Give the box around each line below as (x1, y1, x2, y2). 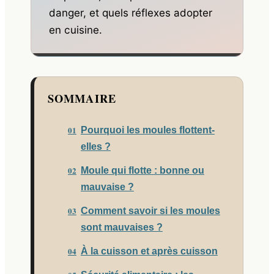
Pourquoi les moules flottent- (80, 124, 215, 135)
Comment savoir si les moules (80, 205, 220, 216)
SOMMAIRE (47, 90, 116, 107)
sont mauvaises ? (80, 221, 163, 232)
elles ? (80, 141, 111, 152)
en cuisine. (49, 23, 103, 36)
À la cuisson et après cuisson (80, 245, 218, 256)
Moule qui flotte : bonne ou (80, 165, 204, 176)
